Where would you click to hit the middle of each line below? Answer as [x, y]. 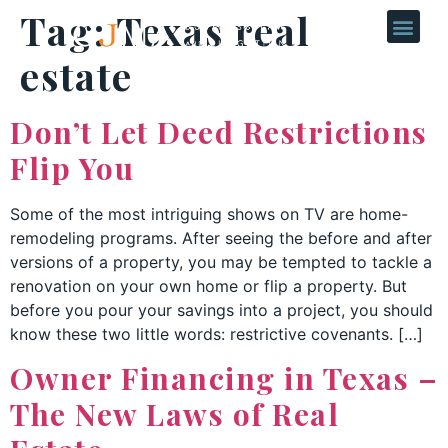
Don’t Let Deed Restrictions [219, 132]
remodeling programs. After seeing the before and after [221, 238]
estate [76, 75]
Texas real [213, 30]
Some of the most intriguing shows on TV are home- [209, 214]
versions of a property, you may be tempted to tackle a [221, 262]
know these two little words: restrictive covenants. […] [216, 334]
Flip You [72, 168]
